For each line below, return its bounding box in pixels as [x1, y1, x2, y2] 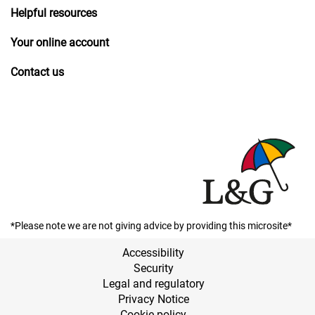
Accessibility [122, 245, 184, 259]
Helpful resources [11, 6, 97, 20]
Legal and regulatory [102, 276, 205, 290]
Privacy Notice [117, 292, 189, 306]
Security [133, 261, 174, 275]
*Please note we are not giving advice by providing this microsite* [11, 219, 292, 231]
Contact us [11, 65, 64, 79]
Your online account [11, 35, 109, 49]
